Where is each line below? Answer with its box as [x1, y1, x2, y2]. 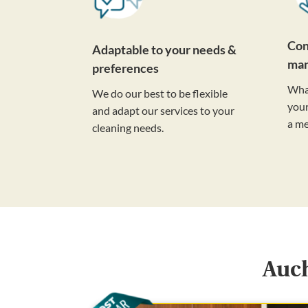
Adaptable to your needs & [92, 42, 237, 58]
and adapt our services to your [92, 104, 235, 118]
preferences [92, 60, 159, 76]
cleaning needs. [92, 121, 164, 135]
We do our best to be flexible [92, 87, 228, 100]
